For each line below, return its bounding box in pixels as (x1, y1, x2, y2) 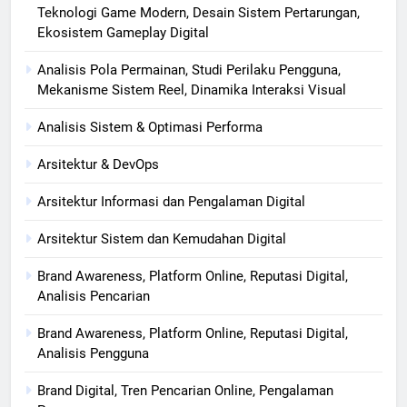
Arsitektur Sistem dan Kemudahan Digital (37, 230, 286, 247)
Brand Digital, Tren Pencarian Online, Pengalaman (37, 382, 333, 399)
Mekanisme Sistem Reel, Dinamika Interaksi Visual (37, 81, 346, 98)
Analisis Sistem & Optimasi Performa (37, 118, 263, 135)
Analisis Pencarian (37, 287, 150, 304)
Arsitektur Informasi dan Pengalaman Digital (37, 193, 305, 210)
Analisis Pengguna (37, 344, 149, 362)
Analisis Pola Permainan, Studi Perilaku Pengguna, (37, 61, 341, 78)
